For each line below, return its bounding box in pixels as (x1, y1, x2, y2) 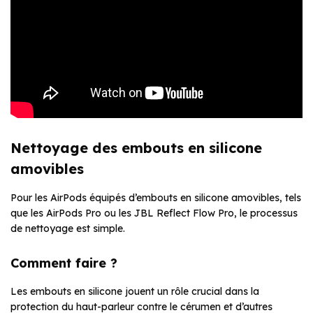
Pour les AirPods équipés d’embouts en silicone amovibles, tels (10, 191, 301, 205)
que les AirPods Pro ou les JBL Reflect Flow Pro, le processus (10, 207, 298, 220)
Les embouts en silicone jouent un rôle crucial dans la (10, 285, 259, 298)
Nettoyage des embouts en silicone (10, 139, 262, 157)
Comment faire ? (10, 255, 117, 272)
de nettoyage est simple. (10, 222, 125, 235)
